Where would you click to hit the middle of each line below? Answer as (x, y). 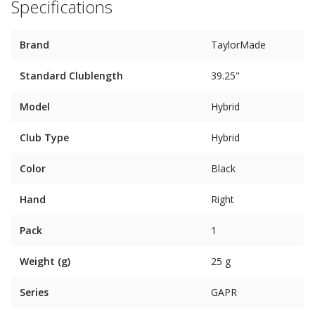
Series (34, 292)
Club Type (44, 137)
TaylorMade (238, 45)
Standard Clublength (71, 76)
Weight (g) (45, 261)
